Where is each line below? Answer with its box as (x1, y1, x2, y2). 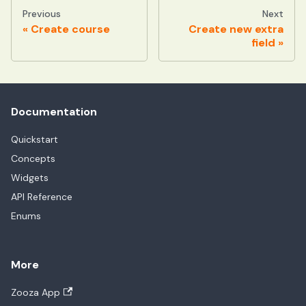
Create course (31, 22, 110, 37)
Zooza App (11, 286, 60, 299)
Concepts (11, 152, 55, 165)
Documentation (11, 105, 97, 120)
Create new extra (189, 22, 283, 37)
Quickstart (11, 133, 58, 146)
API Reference (11, 191, 72, 204)
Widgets (11, 171, 48, 184)
